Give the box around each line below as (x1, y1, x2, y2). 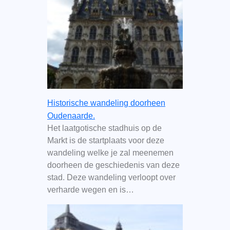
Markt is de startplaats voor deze (47, 136, 164, 145)
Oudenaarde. (47, 111, 95, 121)
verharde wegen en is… (47, 185, 134, 195)
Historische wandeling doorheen (47, 99, 165, 108)
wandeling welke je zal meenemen (47, 148, 174, 158)
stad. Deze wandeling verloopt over (47, 173, 176, 182)
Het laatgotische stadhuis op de (47, 124, 162, 133)
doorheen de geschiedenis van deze (47, 161, 180, 170)
